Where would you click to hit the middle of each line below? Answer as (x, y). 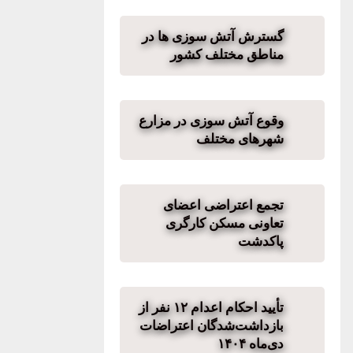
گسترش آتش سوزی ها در (213, 36)
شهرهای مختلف (240, 139)
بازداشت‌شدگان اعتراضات (212, 325)
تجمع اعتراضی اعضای (223, 205)
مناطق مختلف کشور (227, 54)
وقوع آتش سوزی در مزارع (211, 121)
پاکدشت (261, 241)
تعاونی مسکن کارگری (225, 223)
